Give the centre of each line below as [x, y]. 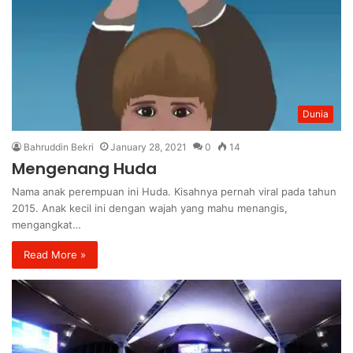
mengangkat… [46, 224]
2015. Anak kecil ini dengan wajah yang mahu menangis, [150, 208]
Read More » [55, 254]
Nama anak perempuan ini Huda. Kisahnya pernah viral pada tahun [174, 191]
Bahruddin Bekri [59, 147]
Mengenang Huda [84, 168]
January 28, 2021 [149, 147]
